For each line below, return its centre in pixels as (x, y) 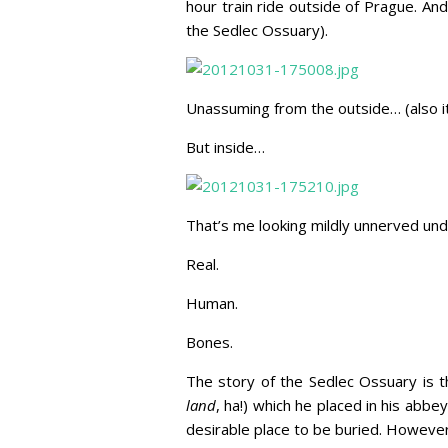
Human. (212, 303)
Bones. (209, 342)
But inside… (225, 147)
